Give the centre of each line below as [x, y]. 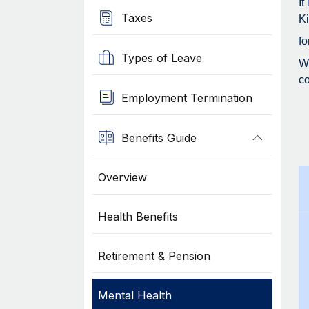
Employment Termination [187, 98]
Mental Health [134, 295]
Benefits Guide [159, 138]
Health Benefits [138, 217]
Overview [122, 177]
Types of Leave [161, 58]
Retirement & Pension [154, 256]
